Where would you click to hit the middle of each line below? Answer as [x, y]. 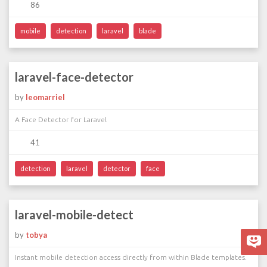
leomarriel [45, 97]
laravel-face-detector [74, 77]
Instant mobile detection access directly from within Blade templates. [131, 257]
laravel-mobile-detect [74, 215]
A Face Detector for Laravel [61, 119]
